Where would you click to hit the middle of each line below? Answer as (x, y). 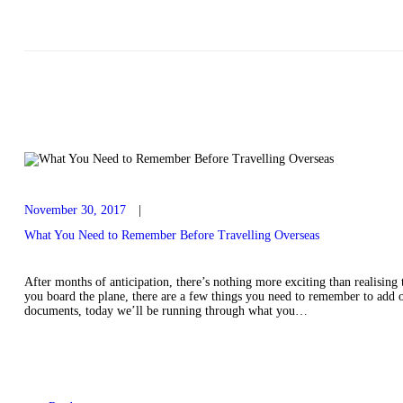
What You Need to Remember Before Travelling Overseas (171, 236)
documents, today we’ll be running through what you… (166, 311)
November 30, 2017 (75, 210)
